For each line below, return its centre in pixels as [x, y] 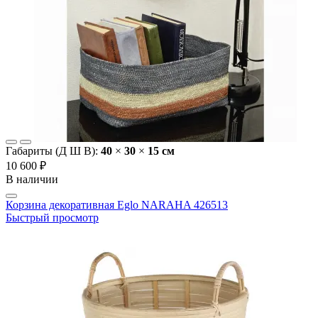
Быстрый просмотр [52, 218]
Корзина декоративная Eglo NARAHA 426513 [117, 205]
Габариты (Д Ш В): [53, 151]
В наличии [32, 180]
